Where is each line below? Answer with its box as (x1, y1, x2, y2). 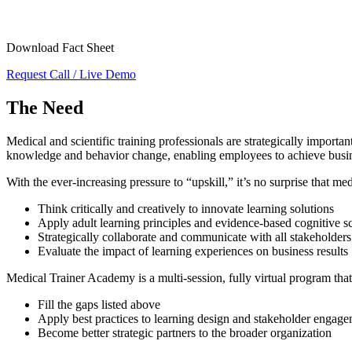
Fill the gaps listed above (38, 297, 160, 311)
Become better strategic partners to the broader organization (38, 325, 332, 339)
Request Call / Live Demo (6, 67, 136, 81)
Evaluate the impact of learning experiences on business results (38, 244, 348, 258)
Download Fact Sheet (6, 40, 114, 54)
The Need (6, 97, 83, 118)
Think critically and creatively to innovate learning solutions (38, 201, 334, 215)
